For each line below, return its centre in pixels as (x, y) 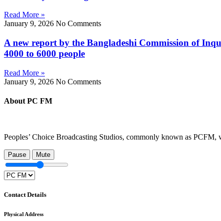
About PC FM (28, 101)
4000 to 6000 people (44, 53)
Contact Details (25, 195)
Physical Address (24, 214)
